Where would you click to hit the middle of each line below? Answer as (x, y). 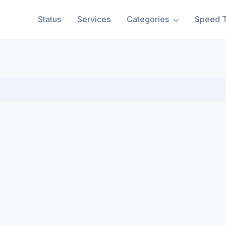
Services (94, 19)
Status (49, 19)
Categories (149, 19)
